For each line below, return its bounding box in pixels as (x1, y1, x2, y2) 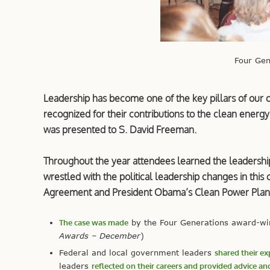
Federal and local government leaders (59, 247, 215, 257)
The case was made (59, 217, 128, 227)
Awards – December (59, 230, 140, 240)
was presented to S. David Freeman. (43, 123, 196, 136)
